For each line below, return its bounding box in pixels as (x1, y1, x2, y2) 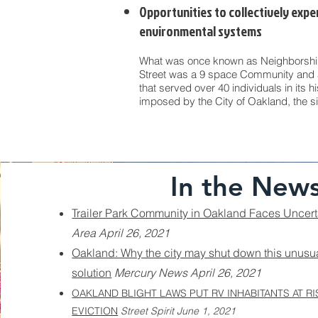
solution (72, 265, 112, 280)
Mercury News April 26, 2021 (114, 265, 262, 280)
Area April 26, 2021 (72, 226, 170, 240)
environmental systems (139, 21, 262, 40)
